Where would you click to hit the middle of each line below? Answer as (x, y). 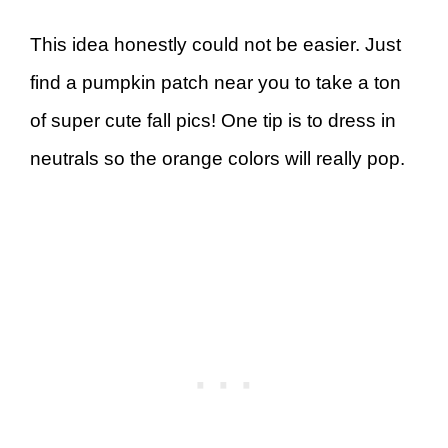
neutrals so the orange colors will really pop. (217, 158)
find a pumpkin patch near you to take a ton (215, 82)
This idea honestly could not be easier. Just (215, 44)
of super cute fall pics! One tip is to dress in (213, 120)
